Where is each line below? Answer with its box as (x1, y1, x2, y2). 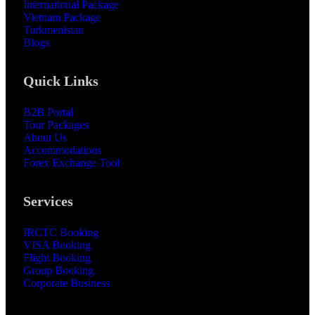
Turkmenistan (23, 24, 84, 37)
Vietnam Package (23, 11, 101, 24)
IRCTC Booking (23, 226, 98, 239)
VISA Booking (23, 239, 91, 252)
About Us (23, 131, 67, 144)
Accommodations (23, 144, 101, 157)
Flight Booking (23, 252, 91, 264)
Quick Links (23, 73, 98, 89)
